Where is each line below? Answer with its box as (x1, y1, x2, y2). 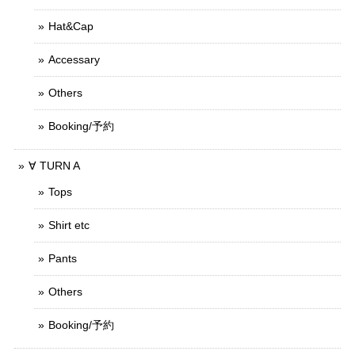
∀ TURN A (29, 159, 80, 172)
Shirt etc (48, 219, 90, 231)
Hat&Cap (48, 20, 94, 32)
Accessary (48, 53, 100, 66)
